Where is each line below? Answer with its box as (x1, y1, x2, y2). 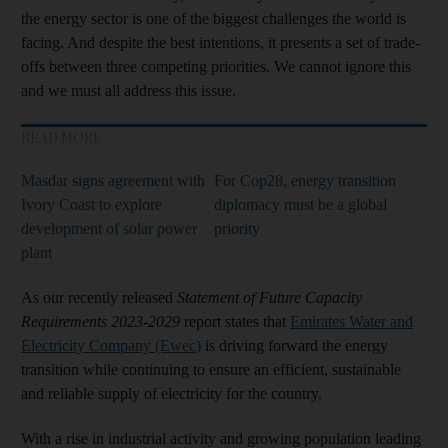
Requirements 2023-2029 (21, 312, 184, 330)
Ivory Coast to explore (21, 195, 162, 213)
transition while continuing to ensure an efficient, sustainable (21, 360, 401, 378)
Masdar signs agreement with (21, 171, 205, 189)
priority (214, 219, 260, 237)
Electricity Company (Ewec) (21, 336, 201, 354)
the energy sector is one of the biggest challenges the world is (21, 9, 406, 27)
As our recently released (21, 288, 177, 306)
